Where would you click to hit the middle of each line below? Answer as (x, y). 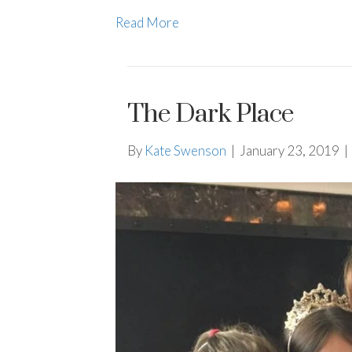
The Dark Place (211, 115)
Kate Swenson (185, 151)
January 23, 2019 (290, 151)
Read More (147, 23)
